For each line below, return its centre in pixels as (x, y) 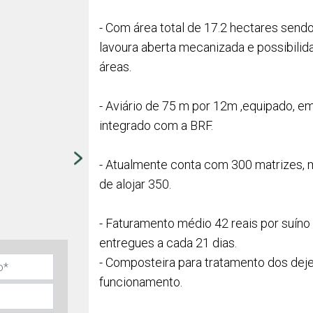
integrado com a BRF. (156, 125)
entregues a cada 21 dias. (168, 243)
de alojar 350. (135, 184)
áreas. (115, 67)
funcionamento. (141, 282)
